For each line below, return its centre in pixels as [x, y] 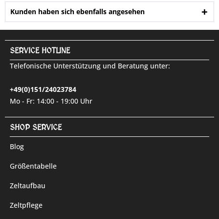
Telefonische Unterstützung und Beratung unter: [90, 66]
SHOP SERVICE [36, 127]
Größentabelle [33, 166]
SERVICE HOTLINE [40, 51]
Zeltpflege [26, 205]
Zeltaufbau [28, 186]
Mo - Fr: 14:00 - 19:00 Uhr [51, 101]
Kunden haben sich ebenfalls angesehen [77, 11]
